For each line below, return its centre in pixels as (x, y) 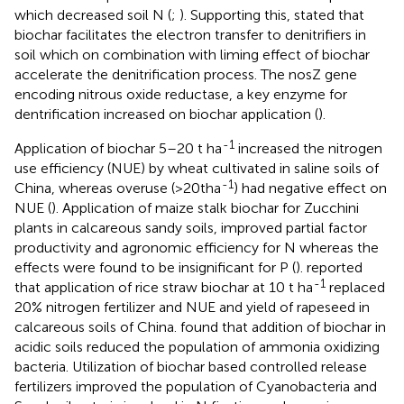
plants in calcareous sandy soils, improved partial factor (191, 228)
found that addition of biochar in (283, 327)
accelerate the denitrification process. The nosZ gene (186, 75)
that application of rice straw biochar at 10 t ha (164, 288)
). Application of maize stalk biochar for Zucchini (205, 208)
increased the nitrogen (308, 149)
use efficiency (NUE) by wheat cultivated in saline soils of (197, 169)
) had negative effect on (310, 188)
